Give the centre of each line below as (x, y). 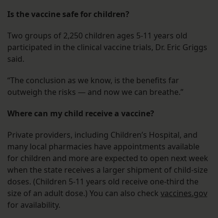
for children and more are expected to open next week (108, 158)
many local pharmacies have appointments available (103, 147)
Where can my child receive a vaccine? (81, 114)
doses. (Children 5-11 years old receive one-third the (103, 182)
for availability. (35, 205)
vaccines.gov (184, 193)
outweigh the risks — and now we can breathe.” (95, 92)
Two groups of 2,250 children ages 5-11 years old (97, 36)
